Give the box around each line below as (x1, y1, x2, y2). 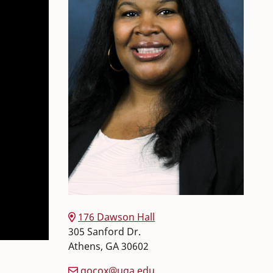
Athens (68, 239, 101, 253)
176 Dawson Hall (78, 210, 155, 224)
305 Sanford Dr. (68, 224, 141, 238)
